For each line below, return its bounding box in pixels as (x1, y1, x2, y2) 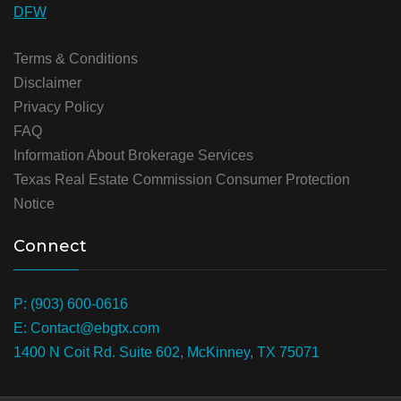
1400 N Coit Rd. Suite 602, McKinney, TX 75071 (13, 345, 320, 360)
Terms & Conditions (13, 51, 138, 66)
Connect (13, 236, 87, 256)
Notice (13, 196, 55, 211)
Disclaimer (13, 75, 81, 90)
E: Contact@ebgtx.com (13, 320, 159, 336)
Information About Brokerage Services (13, 148, 253, 163)
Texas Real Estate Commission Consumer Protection (13, 172, 350, 187)
